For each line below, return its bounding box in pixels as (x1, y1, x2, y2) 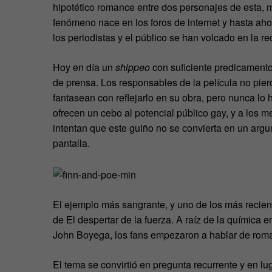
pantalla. (53, 136, 90, 151)
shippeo (115, 60, 152, 75)
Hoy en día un (53, 60, 115, 75)
